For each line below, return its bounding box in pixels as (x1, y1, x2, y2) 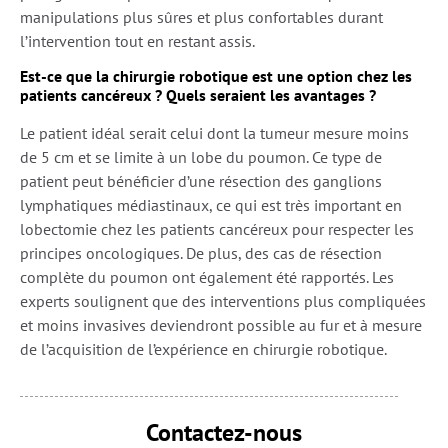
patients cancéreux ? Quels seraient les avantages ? (20, 85, 376, 106)
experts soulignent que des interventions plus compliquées (20, 291, 426, 312)
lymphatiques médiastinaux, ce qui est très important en (20, 195, 402, 216)
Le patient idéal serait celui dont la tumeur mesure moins (20, 123, 409, 144)
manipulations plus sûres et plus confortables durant (20, 6, 383, 27)
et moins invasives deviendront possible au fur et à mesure (20, 315, 422, 336)
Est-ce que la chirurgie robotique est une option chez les (20, 66, 412, 87)
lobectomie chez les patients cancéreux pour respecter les (20, 219, 414, 240)
